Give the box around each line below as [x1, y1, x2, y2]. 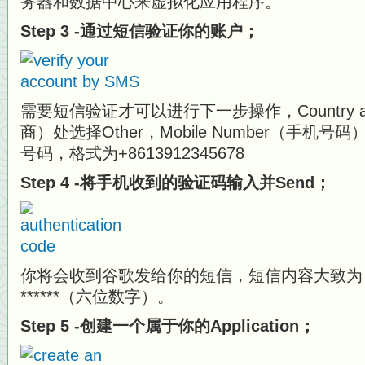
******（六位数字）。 [20, 288, 174, 306]
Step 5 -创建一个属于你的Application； [20, 317, 315, 335]
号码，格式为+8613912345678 [20, 144, 244, 162]
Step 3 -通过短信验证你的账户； [20, 22, 259, 40]
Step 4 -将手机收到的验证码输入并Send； [20, 174, 331, 191]
